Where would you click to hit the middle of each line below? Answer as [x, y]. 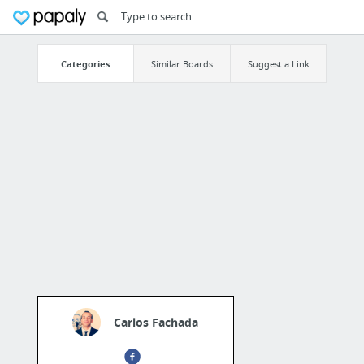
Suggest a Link [278, 63]
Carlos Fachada [156, 323]
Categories [86, 63]
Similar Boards [182, 63]
